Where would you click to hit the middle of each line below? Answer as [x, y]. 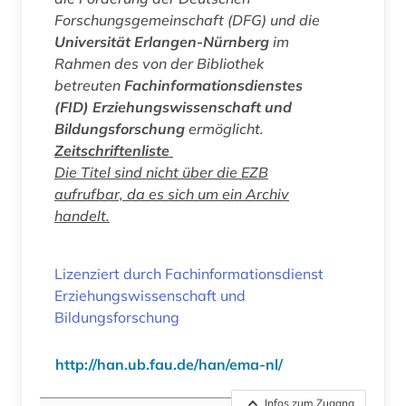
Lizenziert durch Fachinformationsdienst [189, 273]
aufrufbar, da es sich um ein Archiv [172, 193]
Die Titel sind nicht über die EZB [161, 172]
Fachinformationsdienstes [213, 85]
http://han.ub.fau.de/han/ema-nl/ [169, 364]
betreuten [89, 85]
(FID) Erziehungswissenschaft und [173, 106]
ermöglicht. [226, 128]
